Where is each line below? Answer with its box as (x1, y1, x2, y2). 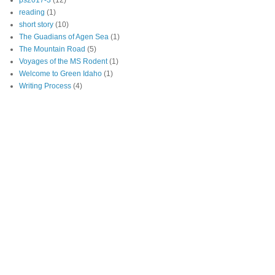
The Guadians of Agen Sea (19, 33, 109, 42)
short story (19, 20, 53, 29)
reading (19, 8, 45, 17)
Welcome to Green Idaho (19, 69, 102, 79)
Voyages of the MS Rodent (19, 57, 107, 66)
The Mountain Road (19, 45, 85, 54)
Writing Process (19, 82, 71, 91)
